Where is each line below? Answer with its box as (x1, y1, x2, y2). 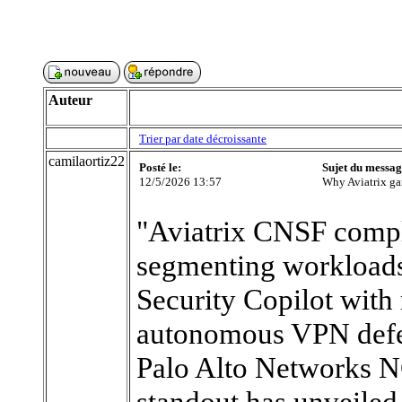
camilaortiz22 (48, 153, 125, 169)
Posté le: (139, 161, 181, 174)
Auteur (48, 92, 92, 108)
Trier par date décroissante (139, 132, 267, 145)
